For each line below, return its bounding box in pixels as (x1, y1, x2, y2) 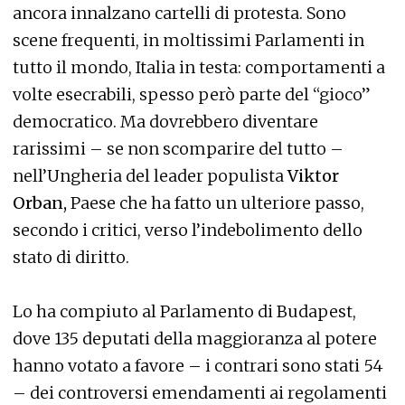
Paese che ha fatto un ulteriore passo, (67, 192, 364, 213)
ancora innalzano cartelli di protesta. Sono (13, 2, 346, 24)
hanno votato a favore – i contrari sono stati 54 (13, 354, 383, 376)
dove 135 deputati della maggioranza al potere (13, 327, 377, 349)
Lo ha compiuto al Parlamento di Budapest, (13, 300, 356, 322)
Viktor (287, 165, 339, 186)
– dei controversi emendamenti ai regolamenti (13, 381, 387, 403)
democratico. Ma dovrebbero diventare (13, 110, 318, 132)
